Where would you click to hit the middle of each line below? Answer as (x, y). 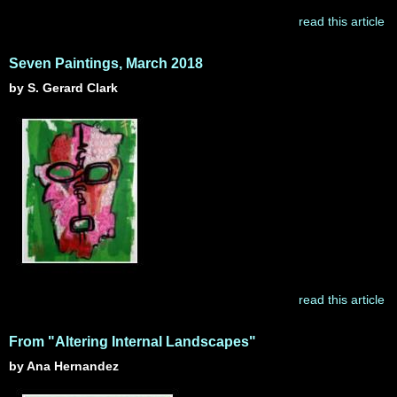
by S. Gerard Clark (63, 88)
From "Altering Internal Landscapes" (132, 342)
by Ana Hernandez (64, 366)
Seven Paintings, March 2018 (106, 63)
